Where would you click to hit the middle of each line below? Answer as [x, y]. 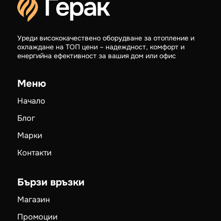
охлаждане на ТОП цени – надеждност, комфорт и [101, 55]
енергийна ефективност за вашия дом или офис [96, 64]
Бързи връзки [51, 191]
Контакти [34, 161]
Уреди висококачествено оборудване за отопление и [106, 47]
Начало [31, 110]
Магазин [33, 208]
